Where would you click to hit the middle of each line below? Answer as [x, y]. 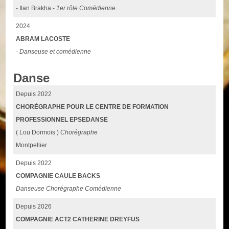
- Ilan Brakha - [36, 8]
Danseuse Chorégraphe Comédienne [69, 188]
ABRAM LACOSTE [43, 39]
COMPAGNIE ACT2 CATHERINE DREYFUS [78, 219]
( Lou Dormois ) [38, 132]
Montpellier [32, 145]
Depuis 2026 [34, 206]
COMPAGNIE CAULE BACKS [58, 176]
